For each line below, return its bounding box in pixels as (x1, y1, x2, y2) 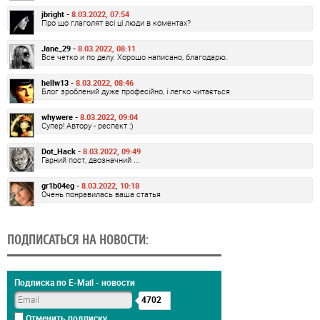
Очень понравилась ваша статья (41, 188, 161, 199)
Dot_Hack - (41, 145, 83, 156)
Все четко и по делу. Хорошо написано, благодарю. (41, 51, 228, 62)
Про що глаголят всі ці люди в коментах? (41, 16, 191, 28)
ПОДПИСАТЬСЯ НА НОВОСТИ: (7, 232, 148, 247)
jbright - (41, 8, 71, 19)
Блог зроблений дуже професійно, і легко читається (41, 85, 230, 96)
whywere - (41, 111, 80, 122)
